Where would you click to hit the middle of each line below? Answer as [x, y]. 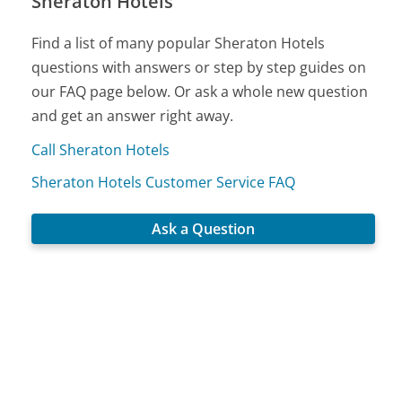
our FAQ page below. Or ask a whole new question [200, 91]
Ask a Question [204, 228]
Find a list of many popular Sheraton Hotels [179, 43]
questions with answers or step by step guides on [199, 67]
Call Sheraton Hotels [101, 149]
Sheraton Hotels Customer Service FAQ [164, 182]
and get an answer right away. [133, 115]
